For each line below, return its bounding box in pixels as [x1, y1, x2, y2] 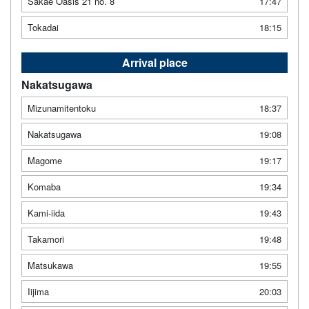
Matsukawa [28, 258, 73, 272]
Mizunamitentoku [28, 101, 96, 114]
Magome [28, 153, 62, 167]
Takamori [28, 232, 64, 246]
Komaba [28, 179, 61, 193]
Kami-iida [28, 206, 65, 219]
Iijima [28, 284, 49, 298]
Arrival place [121, 54, 188, 70]
